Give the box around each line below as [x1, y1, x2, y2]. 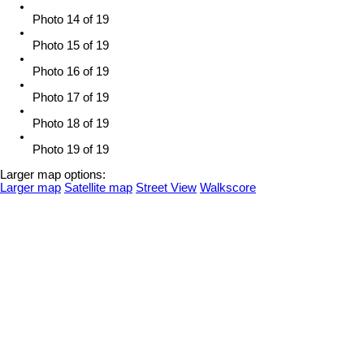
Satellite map [64, 180, 132, 194]
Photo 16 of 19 [32, 64, 109, 78]
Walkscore [200, 180, 256, 194]
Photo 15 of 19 [32, 38, 109, 52]
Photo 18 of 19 [32, 116, 109, 130]
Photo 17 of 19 [32, 90, 109, 104]
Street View [136, 180, 197, 194]
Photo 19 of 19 [32, 142, 109, 156]
